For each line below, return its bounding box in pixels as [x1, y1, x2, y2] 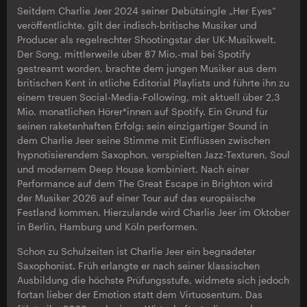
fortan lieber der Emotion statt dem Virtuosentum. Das [17, 288, 262, 300]
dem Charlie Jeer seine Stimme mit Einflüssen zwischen [17, 134, 270, 146]
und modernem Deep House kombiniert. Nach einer [17, 163, 249, 175]
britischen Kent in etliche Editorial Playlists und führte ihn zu [17, 77, 289, 88]
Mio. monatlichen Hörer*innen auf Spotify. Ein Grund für [17, 106, 268, 117]
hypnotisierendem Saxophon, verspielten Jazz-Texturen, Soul [17, 149, 290, 160]
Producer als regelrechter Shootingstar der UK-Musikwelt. [17, 34, 276, 45]
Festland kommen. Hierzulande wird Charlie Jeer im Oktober [17, 206, 290, 218]
